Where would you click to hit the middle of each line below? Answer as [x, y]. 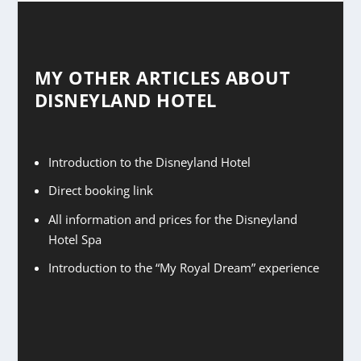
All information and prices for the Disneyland [172, 219]
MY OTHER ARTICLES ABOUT [162, 78]
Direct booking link [100, 191]
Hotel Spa [75, 239]
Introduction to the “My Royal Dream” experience [183, 268]
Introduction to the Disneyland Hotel [149, 162]
